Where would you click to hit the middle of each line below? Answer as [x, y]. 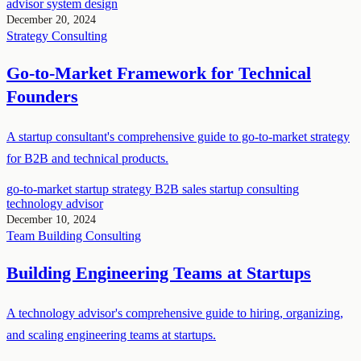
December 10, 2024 [51, 219]
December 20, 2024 [51, 19]
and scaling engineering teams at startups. [111, 334]
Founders [42, 96]
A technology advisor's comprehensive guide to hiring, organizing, [175, 313]
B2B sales [182, 189]
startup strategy [115, 189]
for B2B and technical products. [87, 158]
